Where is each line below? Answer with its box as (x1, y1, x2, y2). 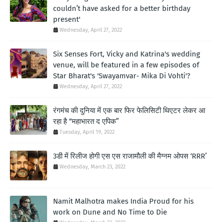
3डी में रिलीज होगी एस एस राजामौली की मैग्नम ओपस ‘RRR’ (53, 151, 207, 161)
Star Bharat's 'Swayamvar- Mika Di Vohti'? (53, 71, 190, 80)
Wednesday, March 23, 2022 (59, 163, 125, 170)
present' (53, 14, 80, 24)
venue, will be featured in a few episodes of (53, 60, 199, 69)
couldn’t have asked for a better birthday (53, 3, 190, 13)
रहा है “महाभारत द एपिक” (53, 116, 119, 126)
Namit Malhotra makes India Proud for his (53, 196, 194, 206)
